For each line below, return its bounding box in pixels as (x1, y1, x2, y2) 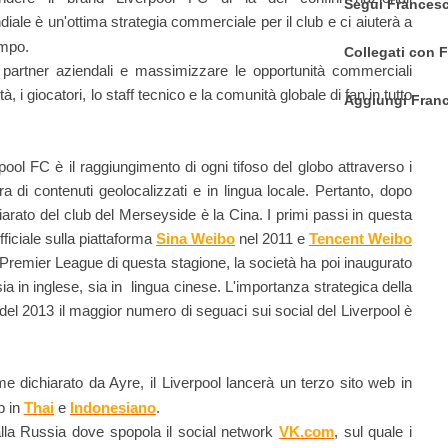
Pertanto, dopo (315, 183, 413, 199)
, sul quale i (334, 424, 413, 440)
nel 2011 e (235, 231, 309, 247)
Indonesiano (70, 400, 156, 416)
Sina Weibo (156, 231, 235, 247)
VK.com (279, 424, 335, 440)
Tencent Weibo (309, 231, 412, 247)
